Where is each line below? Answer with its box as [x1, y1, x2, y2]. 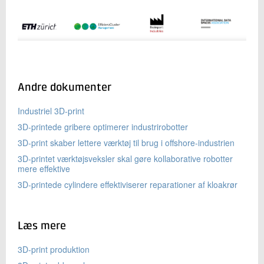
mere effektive [18, 163, 70, 175]
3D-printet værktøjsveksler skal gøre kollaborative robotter [18, 153, 233, 165]
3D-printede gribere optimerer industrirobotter [18, 121, 188, 133]
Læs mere [18, 220, 66, 232]
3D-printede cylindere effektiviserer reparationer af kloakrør [18, 179, 237, 191]
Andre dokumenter [18, 82, 111, 94]
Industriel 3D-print [18, 105, 84, 117]
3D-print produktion [18, 243, 90, 256]
